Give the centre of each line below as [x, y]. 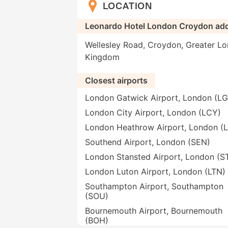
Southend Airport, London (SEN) [148, 142]
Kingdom [102, 57]
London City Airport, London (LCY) [153, 113]
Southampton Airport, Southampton [154, 187]
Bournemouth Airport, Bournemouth [154, 211]
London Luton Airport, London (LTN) [155, 172]
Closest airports [116, 81]
